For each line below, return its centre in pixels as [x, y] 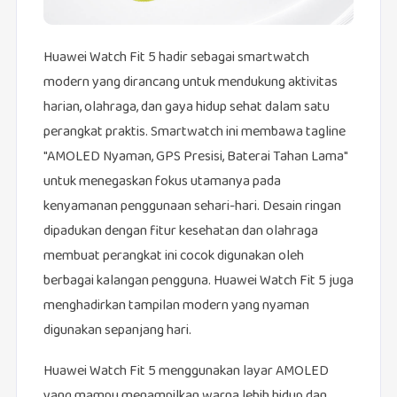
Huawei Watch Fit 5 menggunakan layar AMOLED [186, 372]
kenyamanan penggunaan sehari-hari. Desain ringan [192, 207]
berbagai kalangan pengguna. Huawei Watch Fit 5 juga [198, 282]
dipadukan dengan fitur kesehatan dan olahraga [180, 232]
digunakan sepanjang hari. [117, 331]
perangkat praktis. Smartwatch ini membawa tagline [194, 133]
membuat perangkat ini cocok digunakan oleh [173, 257]
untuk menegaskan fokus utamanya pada [162, 183]
